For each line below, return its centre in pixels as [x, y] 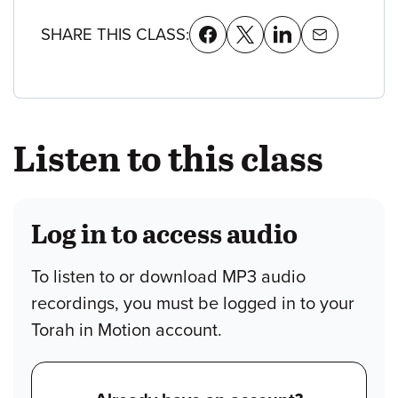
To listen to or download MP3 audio [168, 277]
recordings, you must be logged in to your [193, 303]
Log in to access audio [164, 232]
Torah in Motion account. [127, 330]
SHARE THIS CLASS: [115, 34]
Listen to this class [168, 157]
